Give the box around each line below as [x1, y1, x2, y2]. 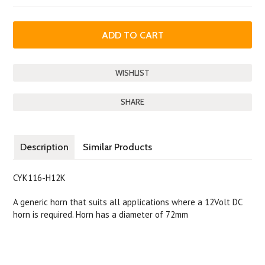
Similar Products [83, 141, 153, 153]
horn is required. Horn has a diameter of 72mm [13, 209, 189, 220]
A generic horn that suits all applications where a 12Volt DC [13, 196, 243, 208]
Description [20, 141, 69, 153]
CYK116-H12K [13, 172, 66, 183]
